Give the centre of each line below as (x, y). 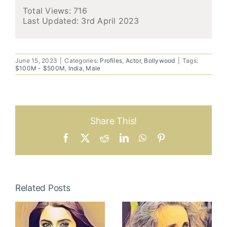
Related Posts (43, 187)
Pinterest (182, 137)
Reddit (121, 137)
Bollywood (160, 60)
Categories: (82, 60)
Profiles (111, 60)
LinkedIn (145, 137)
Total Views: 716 (55, 10)
